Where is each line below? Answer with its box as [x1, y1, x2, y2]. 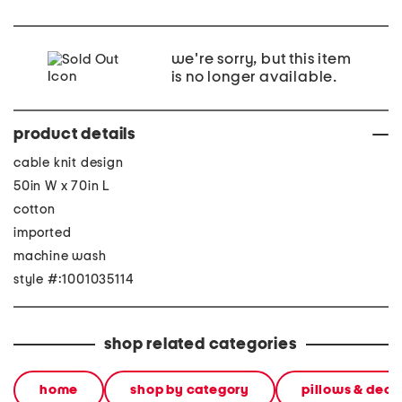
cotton [13, 203, 56, 216]
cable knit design [13, 156, 124, 170]
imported [13, 226, 72, 240]
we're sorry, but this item [170, 51, 352, 67]
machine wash [13, 249, 107, 263]
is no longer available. [170, 69, 337, 85]
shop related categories [104, 336, 297, 353]
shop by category [130, 383, 250, 397]
